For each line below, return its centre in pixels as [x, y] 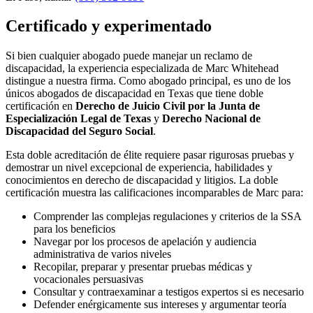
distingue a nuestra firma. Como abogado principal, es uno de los [148, 81]
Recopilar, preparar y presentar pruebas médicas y [143, 267]
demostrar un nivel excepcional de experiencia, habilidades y [139, 168]
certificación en [41, 106]
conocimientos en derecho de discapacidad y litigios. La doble [142, 180]
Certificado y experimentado [109, 26]
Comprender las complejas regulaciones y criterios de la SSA [167, 217]
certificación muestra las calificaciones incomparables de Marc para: [154, 193]
